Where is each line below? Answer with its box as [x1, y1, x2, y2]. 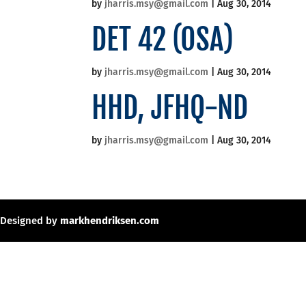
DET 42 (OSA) [92, 21, 234, 58]
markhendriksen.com [60, 214, 159, 227]
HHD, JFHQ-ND [92, 89, 249, 126]
